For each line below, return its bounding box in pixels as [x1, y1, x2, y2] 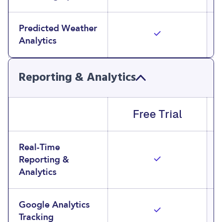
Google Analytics [19, 199, 90, 211]
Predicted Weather [19, 22, 97, 35]
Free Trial [132, 108, 182, 120]
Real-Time [19, 141, 60, 154]
